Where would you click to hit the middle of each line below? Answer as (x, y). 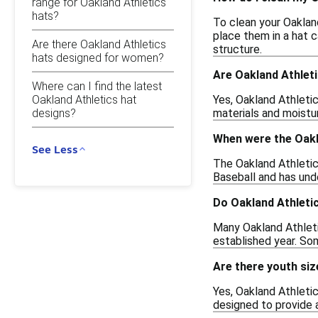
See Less (55, 149)
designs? (54, 113)
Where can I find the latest (97, 86)
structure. (237, 49)
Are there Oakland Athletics (99, 44)
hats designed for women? (98, 57)
